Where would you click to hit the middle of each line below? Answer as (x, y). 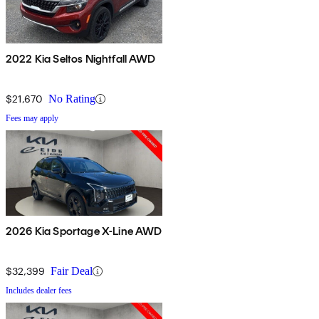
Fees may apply (32, 119)
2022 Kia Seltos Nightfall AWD (81, 59)
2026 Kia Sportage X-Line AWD (84, 231)
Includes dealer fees (39, 291)
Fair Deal (72, 271)
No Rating (72, 99)
